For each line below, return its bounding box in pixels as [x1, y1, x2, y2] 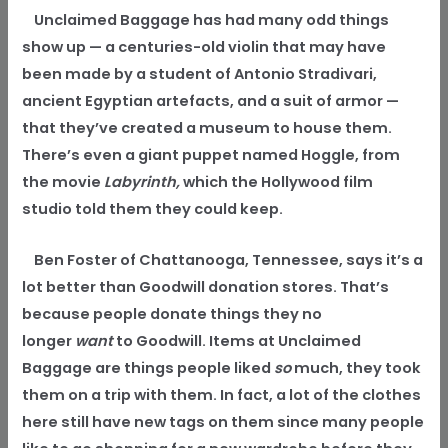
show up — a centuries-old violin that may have [22, 37, 387, 58]
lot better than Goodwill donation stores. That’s [22, 276, 390, 297]
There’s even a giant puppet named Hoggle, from [22, 145, 401, 166]
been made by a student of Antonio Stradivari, [22, 64, 378, 85]
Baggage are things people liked [22, 357, 275, 378]
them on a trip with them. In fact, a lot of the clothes [22, 384, 422, 405]
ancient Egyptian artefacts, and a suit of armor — [22, 91, 400, 112]
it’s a [383, 249, 424, 270]
